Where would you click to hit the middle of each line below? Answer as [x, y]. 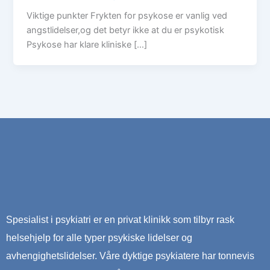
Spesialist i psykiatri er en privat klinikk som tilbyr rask [120, 219]
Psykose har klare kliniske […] [87, 45]
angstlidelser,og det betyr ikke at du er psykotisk [126, 30]
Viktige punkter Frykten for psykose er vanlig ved [127, 16]
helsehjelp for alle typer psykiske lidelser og [99, 237]
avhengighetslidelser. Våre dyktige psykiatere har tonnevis [130, 256]
